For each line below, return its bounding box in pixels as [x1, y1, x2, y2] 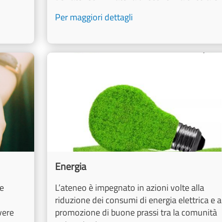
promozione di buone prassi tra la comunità [55, 206, 217, 220]
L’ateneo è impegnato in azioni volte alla [55, 181, 204, 195]
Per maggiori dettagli [55, 10, 133, 24]
